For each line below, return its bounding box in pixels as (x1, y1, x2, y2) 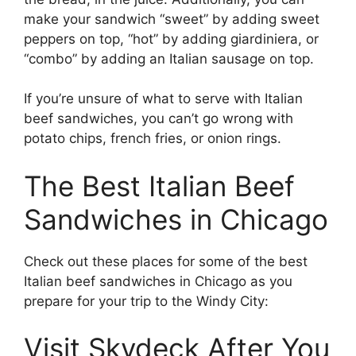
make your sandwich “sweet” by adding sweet (24, 10, 319, 27)
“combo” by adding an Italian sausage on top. (24, 50, 314, 67)
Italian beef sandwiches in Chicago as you (24, 273, 292, 289)
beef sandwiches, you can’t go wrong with (24, 110, 293, 127)
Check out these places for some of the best (24, 253, 308, 269)
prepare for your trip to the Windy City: (24, 292, 269, 309)
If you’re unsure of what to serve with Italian (24, 91, 303, 107)
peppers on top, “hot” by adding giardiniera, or (24, 30, 319, 47)
